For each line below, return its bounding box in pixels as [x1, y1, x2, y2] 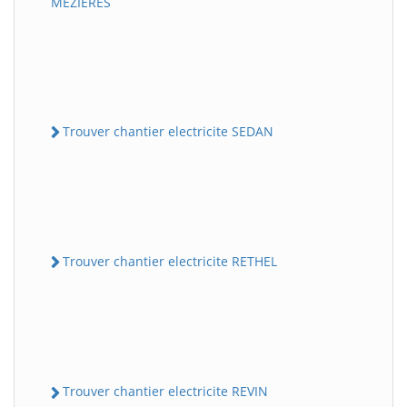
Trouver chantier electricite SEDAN [63, 122, 273, 140]
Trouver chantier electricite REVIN [63, 382, 268, 401]
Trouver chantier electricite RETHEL [63, 253, 277, 271]
